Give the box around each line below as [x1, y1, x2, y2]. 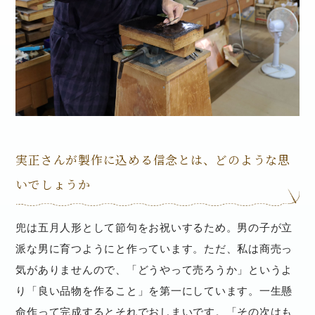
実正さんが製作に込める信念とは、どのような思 [15, 151, 290, 169]
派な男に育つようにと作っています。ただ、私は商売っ [15, 242, 293, 255]
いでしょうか [15, 176, 91, 193]
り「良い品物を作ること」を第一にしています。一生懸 [15, 284, 293, 297]
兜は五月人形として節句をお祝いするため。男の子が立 [15, 221, 293, 233]
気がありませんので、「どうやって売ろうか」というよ [15, 263, 293, 276]
